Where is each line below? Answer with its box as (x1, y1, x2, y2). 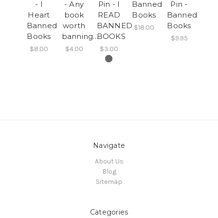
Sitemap (96, 177, 122, 186)
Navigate (93, 141, 125, 150)
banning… (61, 31, 99, 41)
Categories (90, 207, 128, 217)
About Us (94, 157, 124, 165)
